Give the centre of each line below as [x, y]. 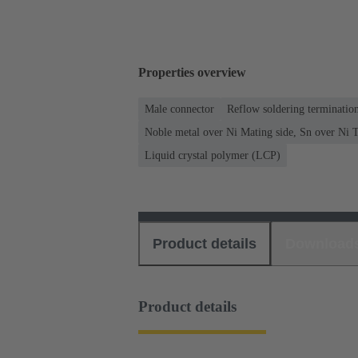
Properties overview [192, 73]
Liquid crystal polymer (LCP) [213, 155]
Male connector [179, 109]
